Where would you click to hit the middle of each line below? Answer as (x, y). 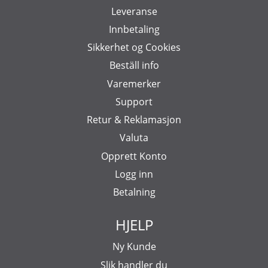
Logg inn (134, 174)
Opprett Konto (134, 156)
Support (134, 101)
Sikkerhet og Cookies (134, 48)
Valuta (134, 138)
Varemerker (134, 83)
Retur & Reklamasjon (134, 120)
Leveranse (134, 11)
